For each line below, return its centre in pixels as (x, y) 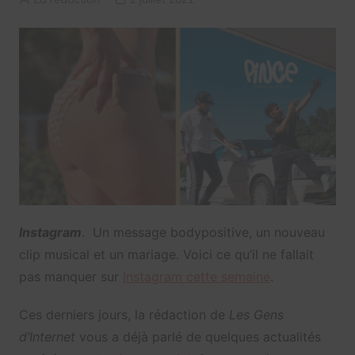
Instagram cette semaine (196, 277)
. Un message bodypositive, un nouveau (203, 233)
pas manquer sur (71, 277)
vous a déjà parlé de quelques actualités (198, 337)
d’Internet (47, 337)
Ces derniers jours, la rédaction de (124, 315)
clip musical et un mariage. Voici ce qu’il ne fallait (166, 255)
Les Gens (256, 315)
